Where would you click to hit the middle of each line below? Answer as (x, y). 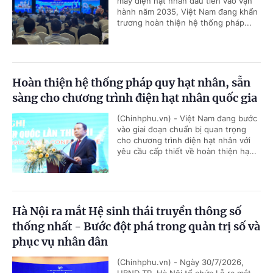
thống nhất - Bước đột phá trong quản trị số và (136, 227)
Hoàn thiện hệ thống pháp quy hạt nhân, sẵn (131, 83)
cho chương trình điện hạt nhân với (184, 140)
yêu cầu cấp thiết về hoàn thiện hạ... (187, 151)
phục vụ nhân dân (60, 242)
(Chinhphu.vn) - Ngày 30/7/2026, (180, 262)
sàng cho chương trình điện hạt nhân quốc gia (135, 98)
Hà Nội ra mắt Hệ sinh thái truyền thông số (127, 211)
